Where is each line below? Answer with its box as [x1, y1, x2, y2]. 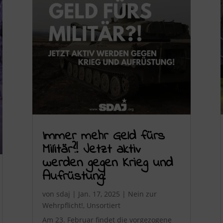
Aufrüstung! [42, 167, 106, 187]
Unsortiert [86, 201, 120, 211]
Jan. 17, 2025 [78, 189, 120, 199]
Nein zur [127, 189, 157, 199]
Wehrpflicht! [42, 201, 83, 211]
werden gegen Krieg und [42, 153, 173, 173]
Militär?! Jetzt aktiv [42, 140, 141, 160]
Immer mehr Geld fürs [42, 126, 165, 146]
